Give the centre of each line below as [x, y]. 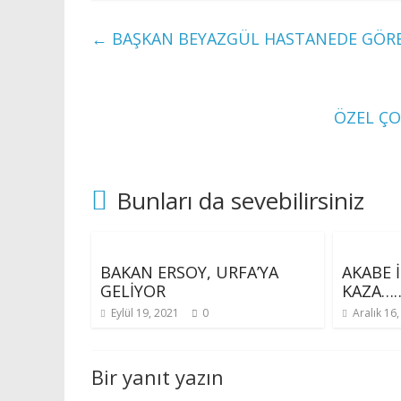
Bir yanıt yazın [158, 377]
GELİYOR [133, 291]
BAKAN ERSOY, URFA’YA [189, 272]
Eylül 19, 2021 [145, 313]
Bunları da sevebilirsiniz [240, 200]
